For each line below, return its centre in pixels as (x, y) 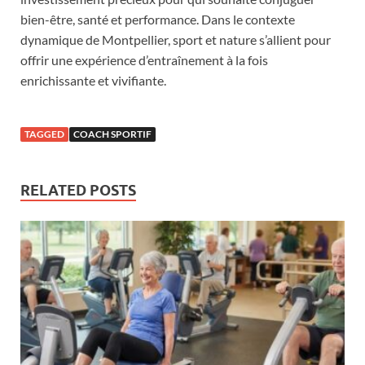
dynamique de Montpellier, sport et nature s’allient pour (176, 39)
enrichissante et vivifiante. (93, 80)
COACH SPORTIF (112, 134)
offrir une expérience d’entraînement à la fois (144, 59)
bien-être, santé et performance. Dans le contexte (158, 19)
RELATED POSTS (78, 190)
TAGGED (44, 134)
